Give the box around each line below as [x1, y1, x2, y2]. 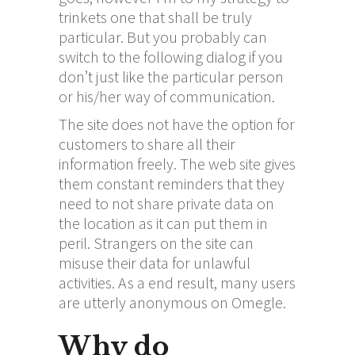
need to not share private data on [59, 193, 274, 213]
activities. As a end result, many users [59, 272, 296, 292]
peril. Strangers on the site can [59, 232, 254, 253]
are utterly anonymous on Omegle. [59, 292, 286, 312]
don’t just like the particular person [59, 66, 284, 86]
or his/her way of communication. [59, 86, 275, 106]
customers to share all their [59, 133, 235, 154]
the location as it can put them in [59, 212, 268, 233]
